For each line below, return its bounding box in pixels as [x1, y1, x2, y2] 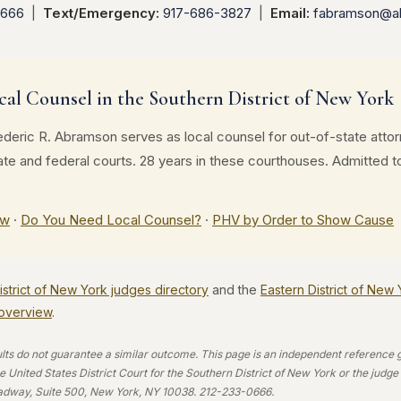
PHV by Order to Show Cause [212, 211, 394, 228]
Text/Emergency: [43, 4, 159, 21]
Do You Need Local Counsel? [21, 211, 201, 228]
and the [209, 282, 260, 297]
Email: [270, 4, 310, 21]
